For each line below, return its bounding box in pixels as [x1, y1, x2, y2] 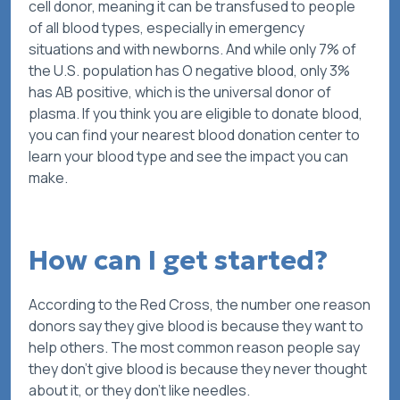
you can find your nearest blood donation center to [29, 125, 360, 146]
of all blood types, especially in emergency [29, 18, 304, 38]
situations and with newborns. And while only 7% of [29, 39, 356, 60]
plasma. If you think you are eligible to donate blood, [29, 104, 362, 124]
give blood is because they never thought [93, 359, 367, 379]
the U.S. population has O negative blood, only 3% [29, 61, 350, 81]
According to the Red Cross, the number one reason [29, 295, 371, 315]
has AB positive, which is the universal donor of [29, 82, 331, 103]
